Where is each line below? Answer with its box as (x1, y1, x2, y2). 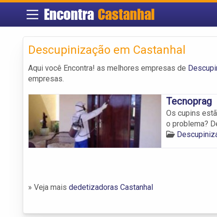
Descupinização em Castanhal (28, 43, 186, 57)
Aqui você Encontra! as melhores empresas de (28, 63, 188, 73)
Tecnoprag (166, 95, 212, 107)
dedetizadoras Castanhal (69, 182, 153, 192)
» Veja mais (28, 182, 69, 192)
